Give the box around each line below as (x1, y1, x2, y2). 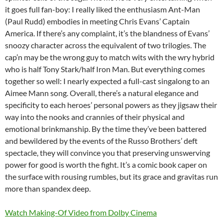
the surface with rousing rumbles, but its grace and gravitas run (5, 172, 218, 182)
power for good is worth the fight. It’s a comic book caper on (5, 160, 207, 170)
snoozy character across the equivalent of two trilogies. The (5, 40, 206, 50)
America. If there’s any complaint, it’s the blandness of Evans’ (5, 28, 210, 38)
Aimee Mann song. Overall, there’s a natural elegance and (5, 88, 199, 98)
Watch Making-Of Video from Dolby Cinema (5, 208, 157, 218)
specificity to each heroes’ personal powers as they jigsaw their (5, 100, 217, 110)
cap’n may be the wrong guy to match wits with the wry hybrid (5, 52, 215, 62)
